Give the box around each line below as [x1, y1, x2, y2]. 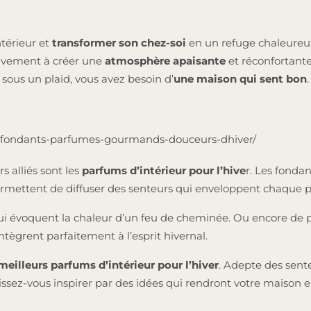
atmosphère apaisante [102, 54, 226, 68]
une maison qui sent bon [174, 72, 307, 86]
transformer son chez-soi [52, 36, 186, 50]
